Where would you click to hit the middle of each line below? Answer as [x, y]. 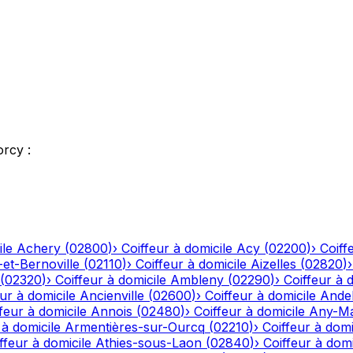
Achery [39, 249]
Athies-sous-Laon [149, 343]
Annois [111, 312]
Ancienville [112, 296]
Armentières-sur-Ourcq [135, 327]
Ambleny [197, 280]
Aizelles [273, 264]
